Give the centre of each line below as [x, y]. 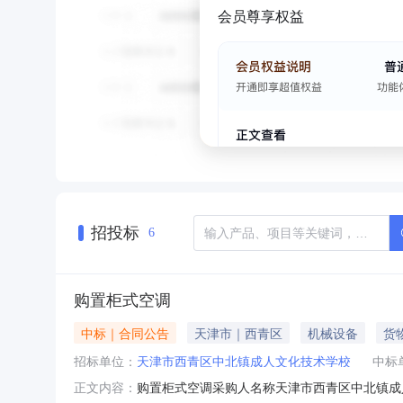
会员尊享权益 [261, 16]
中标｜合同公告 [125, 332]
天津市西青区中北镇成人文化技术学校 [244, 360]
